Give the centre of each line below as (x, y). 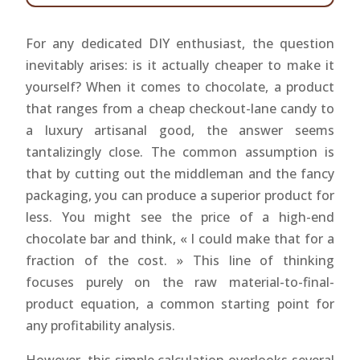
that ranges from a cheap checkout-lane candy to (180, 108)
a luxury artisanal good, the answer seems (180, 130)
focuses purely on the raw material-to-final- (180, 282)
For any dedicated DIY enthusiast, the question (180, 43)
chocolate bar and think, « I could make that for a (180, 239)
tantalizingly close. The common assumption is (180, 152)
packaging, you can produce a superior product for (180, 195)
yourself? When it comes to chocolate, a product (180, 87)
